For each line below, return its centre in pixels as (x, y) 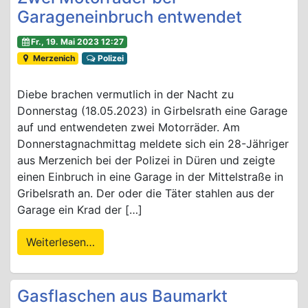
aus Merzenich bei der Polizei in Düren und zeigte (146, 161)
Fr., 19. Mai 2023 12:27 (78, 42)
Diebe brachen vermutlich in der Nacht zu (125, 95)
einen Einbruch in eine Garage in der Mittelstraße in (150, 177)
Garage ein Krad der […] (80, 210)
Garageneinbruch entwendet (130, 17)
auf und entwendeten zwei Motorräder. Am (129, 128)
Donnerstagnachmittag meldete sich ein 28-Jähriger (153, 144)
